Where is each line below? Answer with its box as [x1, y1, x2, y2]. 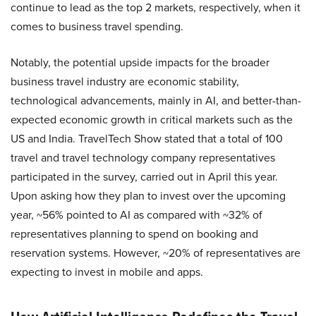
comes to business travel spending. [11, 18, 183, 35]
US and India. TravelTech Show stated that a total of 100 [11, 130, 283, 147]
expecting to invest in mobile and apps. [11, 264, 203, 280]
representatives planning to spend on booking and [11, 226, 258, 242]
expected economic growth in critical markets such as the [11, 111, 293, 128]
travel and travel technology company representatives [11, 150, 275, 166]
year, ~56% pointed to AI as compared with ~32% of [11, 207, 262, 223]
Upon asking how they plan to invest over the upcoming [11, 188, 286, 204]
